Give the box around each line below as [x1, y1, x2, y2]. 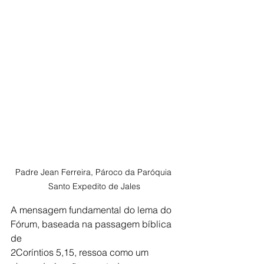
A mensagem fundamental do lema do [11, 204, 174, 216]
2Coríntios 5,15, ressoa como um [11, 246, 151, 259]
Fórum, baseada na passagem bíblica [11, 218, 174, 230]
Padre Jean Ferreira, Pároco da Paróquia [15, 167, 174, 178]
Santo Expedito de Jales [48, 181, 140, 192]
